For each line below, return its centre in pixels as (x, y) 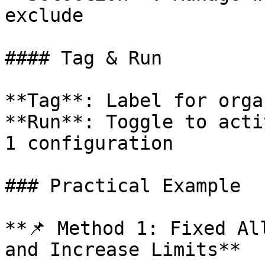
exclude (44, 15)
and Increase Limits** (123, 250)
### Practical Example (123, 186)
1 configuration (89, 143)
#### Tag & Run (83, 58)
